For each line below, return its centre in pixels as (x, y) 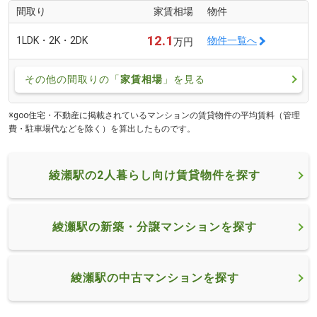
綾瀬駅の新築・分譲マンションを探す (155, 226)
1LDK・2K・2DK (52, 40)
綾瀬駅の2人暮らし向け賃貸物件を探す (155, 175)
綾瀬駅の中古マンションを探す (155, 278)
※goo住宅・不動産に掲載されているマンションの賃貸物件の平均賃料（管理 (154, 116)
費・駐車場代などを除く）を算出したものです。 (102, 129)
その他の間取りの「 (73, 79)
